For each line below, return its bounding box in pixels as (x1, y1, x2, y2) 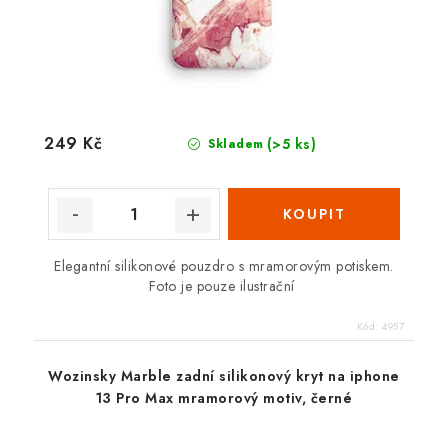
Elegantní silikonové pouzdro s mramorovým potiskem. (54, 256, 394, 277)
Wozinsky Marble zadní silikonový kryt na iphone (48, 366, 400, 387)
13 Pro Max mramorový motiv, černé (95, 388, 353, 409)
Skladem (203, 135, 264, 154)
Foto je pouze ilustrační (148, 276, 300, 297)
